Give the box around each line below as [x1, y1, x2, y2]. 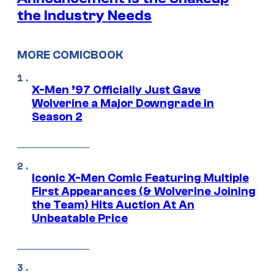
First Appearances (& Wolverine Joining [32, 185, 256, 199]
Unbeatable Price [32, 212, 128, 226]
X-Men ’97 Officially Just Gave [32, 83, 201, 97]
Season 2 [32, 110, 83, 124]
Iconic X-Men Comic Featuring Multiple [32, 171, 249, 185]
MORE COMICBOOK [17, 48, 123, 62]
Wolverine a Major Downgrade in [32, 97, 214, 111]
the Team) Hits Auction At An [32, 198, 194, 212]
